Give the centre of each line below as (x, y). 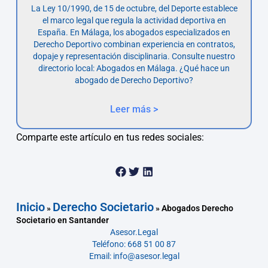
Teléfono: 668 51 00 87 (134, 244)
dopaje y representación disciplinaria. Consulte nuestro (134, 56)
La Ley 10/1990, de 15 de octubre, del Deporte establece (134, 8)
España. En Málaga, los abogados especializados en (134, 32)
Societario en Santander (62, 220)
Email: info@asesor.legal (134, 256)
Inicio (30, 207)
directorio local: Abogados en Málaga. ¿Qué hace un (134, 68)
